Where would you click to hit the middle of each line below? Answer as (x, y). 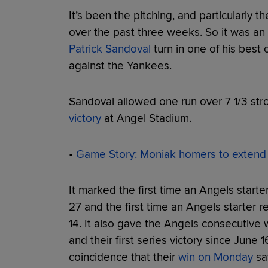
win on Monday (215, 257)
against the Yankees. (120, 66)
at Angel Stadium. (146, 118)
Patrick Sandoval (109, 49)
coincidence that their (123, 257)
